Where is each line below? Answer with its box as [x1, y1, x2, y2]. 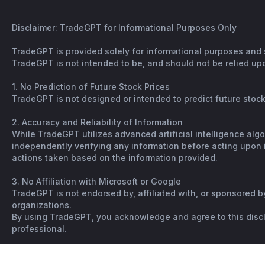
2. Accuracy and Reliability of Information [12, 117, 183, 127]
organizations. [12, 200, 72, 210]
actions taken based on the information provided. [12, 153, 218, 163]
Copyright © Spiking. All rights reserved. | [12, 247, 185, 257]
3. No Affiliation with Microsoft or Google [12, 176, 181, 186]
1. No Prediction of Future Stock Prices [12, 82, 170, 92]
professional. [12, 224, 67, 234]
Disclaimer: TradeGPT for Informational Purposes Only [12, 22, 237, 33]
